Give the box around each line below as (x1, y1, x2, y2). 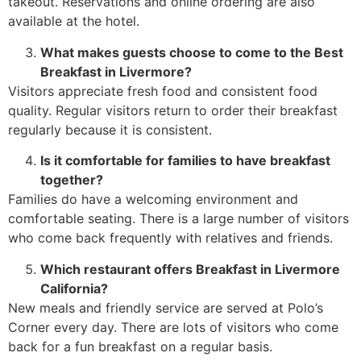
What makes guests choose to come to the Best (40, 44, 343, 60)
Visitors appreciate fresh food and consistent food (8, 82, 317, 99)
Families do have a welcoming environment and (8, 191, 298, 208)
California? (40, 280, 108, 297)
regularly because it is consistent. (8, 121, 212, 138)
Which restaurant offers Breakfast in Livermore (40, 260, 340, 277)
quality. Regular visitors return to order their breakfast (8, 102, 338, 118)
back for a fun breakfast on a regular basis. (8, 338, 272, 355)
